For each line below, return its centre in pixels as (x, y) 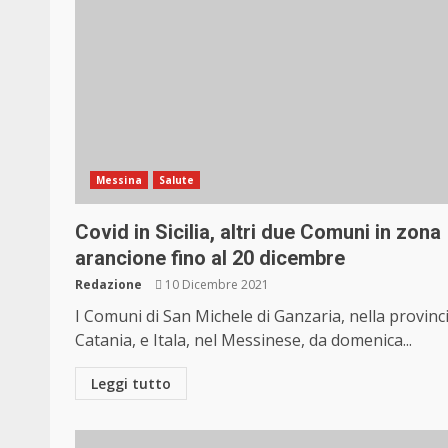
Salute (176, 180)
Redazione (108, 285)
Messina (119, 180)
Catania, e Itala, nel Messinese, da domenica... (243, 340)
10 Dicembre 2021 (215, 285)
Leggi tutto (131, 384)
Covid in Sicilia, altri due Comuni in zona (258, 232)
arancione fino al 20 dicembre (210, 258)
